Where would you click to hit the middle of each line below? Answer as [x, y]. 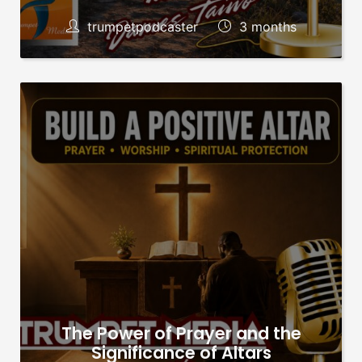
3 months [265, 26]
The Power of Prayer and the [181, 333]
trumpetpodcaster [142, 26]
